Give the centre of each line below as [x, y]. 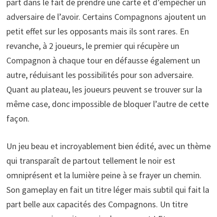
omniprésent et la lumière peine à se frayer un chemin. [104, 175]
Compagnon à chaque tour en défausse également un [103, 61]
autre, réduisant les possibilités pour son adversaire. [100, 75]
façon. [18, 119]
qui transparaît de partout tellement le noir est [91, 161]
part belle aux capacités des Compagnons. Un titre [97, 204]
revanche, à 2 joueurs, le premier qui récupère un [93, 46]
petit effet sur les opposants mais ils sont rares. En [97, 31]
